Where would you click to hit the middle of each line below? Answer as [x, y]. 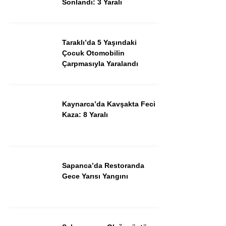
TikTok [166, 42]
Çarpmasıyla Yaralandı [100, 63]
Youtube [167, 13]
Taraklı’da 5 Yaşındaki [99, 42]
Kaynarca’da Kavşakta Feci [109, 104]
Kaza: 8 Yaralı [85, 114]
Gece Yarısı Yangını [95, 176]
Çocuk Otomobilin [93, 53]
